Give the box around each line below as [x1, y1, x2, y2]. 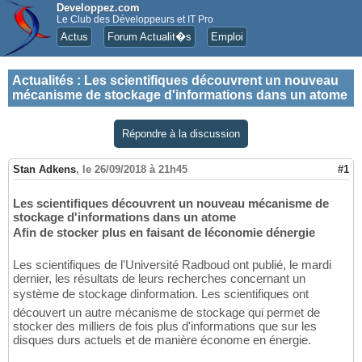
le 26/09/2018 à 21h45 [82, 163, 187, 176]
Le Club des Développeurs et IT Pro [57, 14, 213, 25]
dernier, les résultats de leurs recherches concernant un [13, 271, 305, 286]
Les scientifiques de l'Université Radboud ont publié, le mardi [13, 258, 331, 272]
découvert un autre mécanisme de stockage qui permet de [13, 305, 320, 320]
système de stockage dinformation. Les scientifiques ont [13, 287, 309, 301]
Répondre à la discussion [122, 128, 240, 140]
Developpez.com [57, 2, 140, 14]
